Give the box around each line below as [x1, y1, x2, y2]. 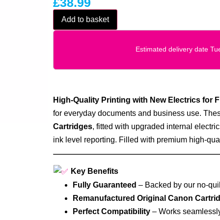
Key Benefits [68, 166, 118, 175]
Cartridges [53, 122, 92, 131]
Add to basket [61, 15, 109, 24]
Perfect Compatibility [72, 207, 150, 216]
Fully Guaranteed [72, 181, 137, 190]
